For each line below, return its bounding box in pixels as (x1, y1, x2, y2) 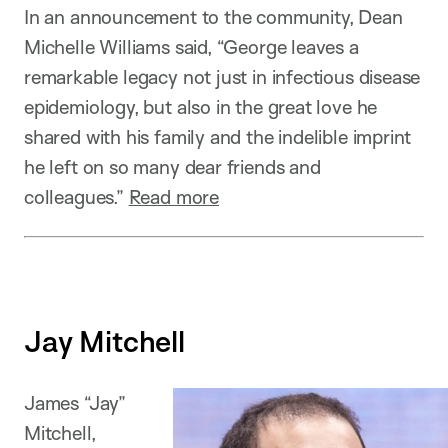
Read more (128, 184, 220, 209)
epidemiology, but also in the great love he (24, 94, 378, 119)
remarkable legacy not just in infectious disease (24, 64, 421, 89)
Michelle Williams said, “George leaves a (24, 34, 359, 59)
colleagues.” (24, 184, 129, 209)
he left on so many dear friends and (24, 154, 321, 179)
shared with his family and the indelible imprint (24, 124, 412, 149)
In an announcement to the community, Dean (24, 4, 403, 29)
